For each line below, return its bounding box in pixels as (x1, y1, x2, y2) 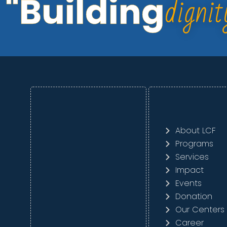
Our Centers (175, 204, 225, 215)
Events (175, 177, 202, 189)
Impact (175, 164, 204, 176)
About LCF (175, 125, 216, 136)
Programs (175, 138, 214, 149)
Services (175, 151, 209, 163)
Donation (175, 191, 213, 202)
